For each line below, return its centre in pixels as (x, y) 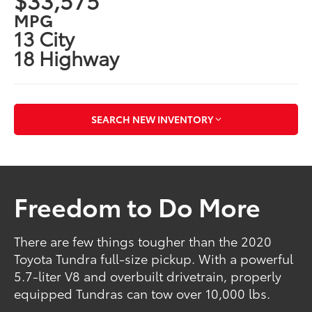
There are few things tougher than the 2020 (143, 241)
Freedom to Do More (138, 205)
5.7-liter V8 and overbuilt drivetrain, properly (148, 276)
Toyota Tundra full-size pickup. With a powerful (154, 259)
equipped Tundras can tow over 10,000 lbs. (142, 294)
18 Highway (67, 57)
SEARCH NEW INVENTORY (152, 119)
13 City (45, 37)
